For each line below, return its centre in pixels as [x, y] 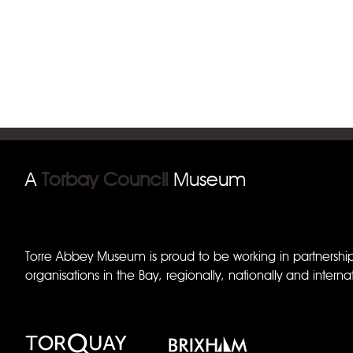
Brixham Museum [208, 307]
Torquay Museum [80, 307]
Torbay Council [105, 179]
